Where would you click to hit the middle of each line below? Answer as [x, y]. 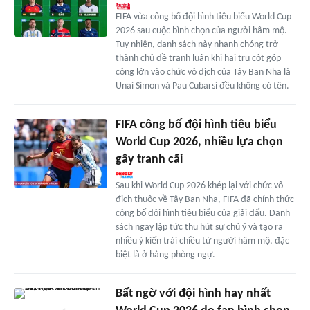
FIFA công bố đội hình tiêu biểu [196, 125]
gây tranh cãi [149, 159]
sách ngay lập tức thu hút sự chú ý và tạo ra [199, 227]
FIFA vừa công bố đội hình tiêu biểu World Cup [203, 17]
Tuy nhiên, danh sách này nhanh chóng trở [197, 44]
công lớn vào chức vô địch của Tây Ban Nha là [203, 72]
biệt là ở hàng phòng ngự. [165, 255]
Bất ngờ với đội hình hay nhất [193, 293]
